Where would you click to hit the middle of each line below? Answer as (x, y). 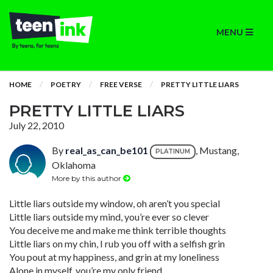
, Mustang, (217, 151)
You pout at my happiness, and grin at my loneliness (114, 257)
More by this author (87, 178)
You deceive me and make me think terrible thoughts (118, 230)
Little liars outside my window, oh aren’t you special (115, 203)
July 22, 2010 (37, 125)
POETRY (66, 84)
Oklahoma (74, 165)
